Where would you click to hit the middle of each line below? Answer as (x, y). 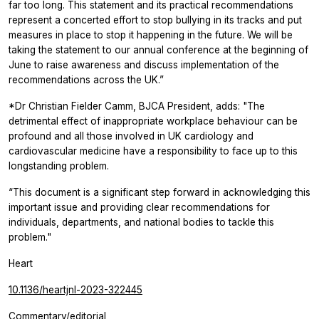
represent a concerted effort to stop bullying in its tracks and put (155, 20)
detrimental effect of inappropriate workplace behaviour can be (153, 121)
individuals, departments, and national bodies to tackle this (141, 222)
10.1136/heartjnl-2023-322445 (75, 289)
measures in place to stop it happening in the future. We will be (151, 35)
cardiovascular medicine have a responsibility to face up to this (153, 151)
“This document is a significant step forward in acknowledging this (159, 192)
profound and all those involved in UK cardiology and (131, 136)
